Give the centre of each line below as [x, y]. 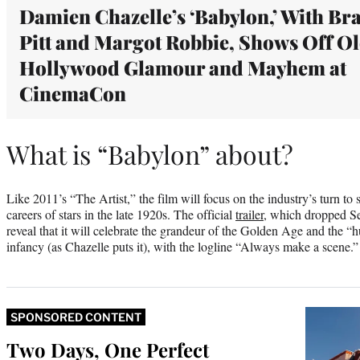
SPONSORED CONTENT [76, 317]
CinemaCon [73, 93]
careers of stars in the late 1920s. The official [121, 214]
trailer [250, 214]
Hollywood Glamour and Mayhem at [183, 67]
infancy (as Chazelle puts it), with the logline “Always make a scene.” [182, 246]
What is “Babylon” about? [150, 154]
